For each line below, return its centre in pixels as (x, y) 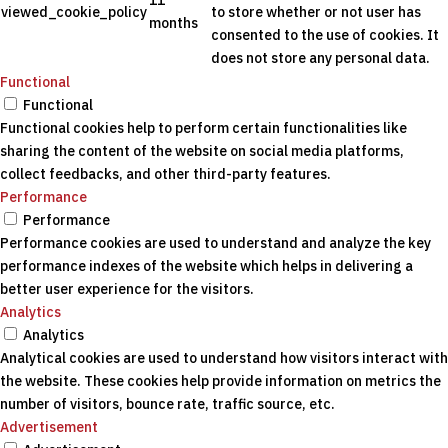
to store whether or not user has (316, 12)
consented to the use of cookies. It (325, 35)
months (173, 23)
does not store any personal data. (320, 58)
